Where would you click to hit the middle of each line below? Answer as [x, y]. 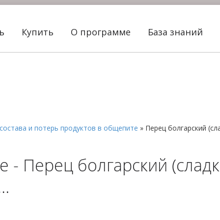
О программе [102, 32]
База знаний [177, 32]
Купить [39, 32]
